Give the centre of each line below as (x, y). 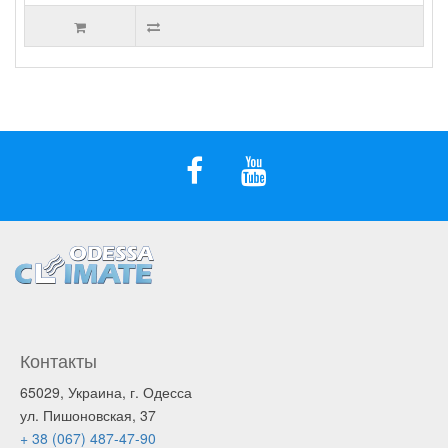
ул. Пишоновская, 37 (88, 414)
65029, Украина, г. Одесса (106, 391)
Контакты (58, 359)
